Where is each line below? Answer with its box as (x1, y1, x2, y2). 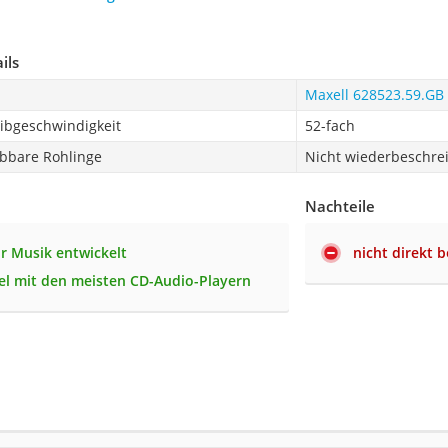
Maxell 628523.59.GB (304, 85, 444, 104)
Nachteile (305, 196, 376, 216)
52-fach (304, 116, 355, 135)
